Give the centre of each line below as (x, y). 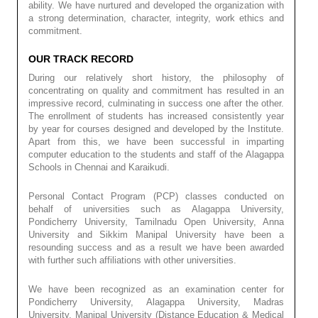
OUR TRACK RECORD (81, 59)
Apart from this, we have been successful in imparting (156, 141)
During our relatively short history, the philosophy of (156, 77)
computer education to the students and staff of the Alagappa (156, 154)
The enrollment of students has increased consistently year (156, 116)
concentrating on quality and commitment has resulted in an (156, 90)
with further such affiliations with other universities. (132, 260)
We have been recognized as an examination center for (156, 289)
